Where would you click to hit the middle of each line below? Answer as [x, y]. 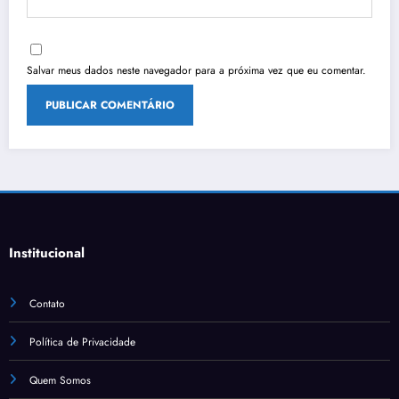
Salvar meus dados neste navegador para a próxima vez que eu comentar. [196, 70]
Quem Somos [60, 380]
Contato [47, 303]
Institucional [47, 252]
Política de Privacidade [82, 342]
